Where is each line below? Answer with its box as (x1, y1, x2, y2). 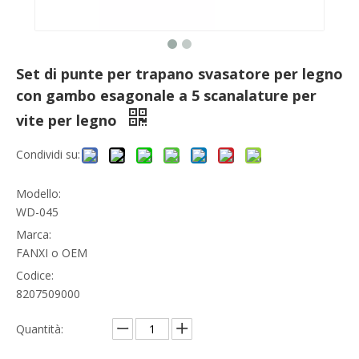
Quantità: (16, 321, 63, 337)
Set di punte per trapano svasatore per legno (16, 63, 343, 83)
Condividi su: (16, 146, 80, 162)
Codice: (16, 267, 54, 283)
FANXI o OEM (16, 244, 87, 260)
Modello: (16, 185, 61, 201)
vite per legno (16, 110, 121, 130)
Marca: (16, 226, 51, 242)
